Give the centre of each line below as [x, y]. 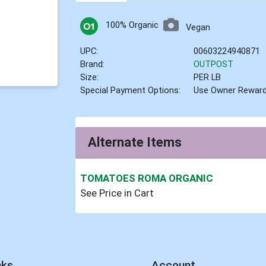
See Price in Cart [117, 193]
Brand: [93, 64]
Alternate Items [135, 142]
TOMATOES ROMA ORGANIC [147, 178]
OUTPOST [214, 64]
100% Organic [132, 25]
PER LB [208, 77]
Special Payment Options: [131, 91]
